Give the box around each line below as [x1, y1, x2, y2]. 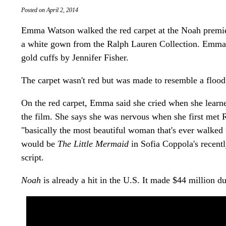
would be [21, 139, 58, 149]
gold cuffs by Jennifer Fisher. [21, 52, 129, 63]
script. [21, 152, 44, 163]
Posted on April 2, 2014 [21, 7, 78, 14]
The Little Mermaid [58, 139, 129, 149]
